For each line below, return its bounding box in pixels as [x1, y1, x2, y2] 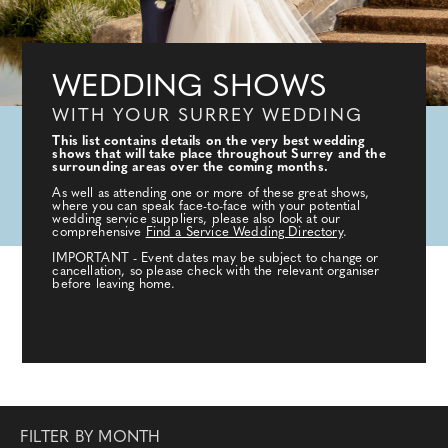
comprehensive [52, 226, 146, 240]
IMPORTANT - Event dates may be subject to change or [52, 252, 379, 266]
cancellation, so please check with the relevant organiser [52, 265, 380, 279]
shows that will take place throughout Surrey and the [52, 148, 386, 162]
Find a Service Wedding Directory [145, 226, 343, 240]
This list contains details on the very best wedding [52, 135, 366, 149]
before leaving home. [52, 278, 176, 292]
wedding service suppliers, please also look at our [52, 213, 341, 227]
